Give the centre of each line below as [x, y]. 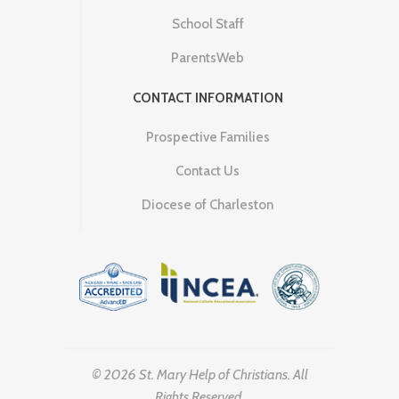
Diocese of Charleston [208, 204]
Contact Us [208, 171]
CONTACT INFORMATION [208, 98]
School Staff [208, 24]
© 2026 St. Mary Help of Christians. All [199, 375]
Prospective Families [208, 137]
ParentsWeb [208, 57]
